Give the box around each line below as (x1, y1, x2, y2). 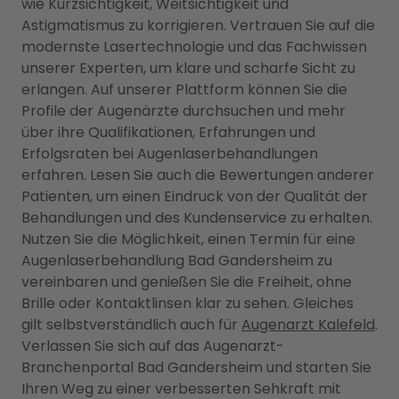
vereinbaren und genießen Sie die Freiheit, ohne (21, 272, 352, 292)
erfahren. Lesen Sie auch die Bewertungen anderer (21, 165, 374, 185)
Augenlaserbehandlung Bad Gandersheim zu (21, 250, 332, 271)
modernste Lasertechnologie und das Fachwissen (21, 37, 367, 57)
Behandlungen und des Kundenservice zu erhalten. (21, 208, 372, 228)
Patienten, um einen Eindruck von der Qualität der (21, 186, 368, 207)
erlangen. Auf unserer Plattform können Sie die (21, 79, 347, 100)
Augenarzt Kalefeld (241, 314, 375, 335)
